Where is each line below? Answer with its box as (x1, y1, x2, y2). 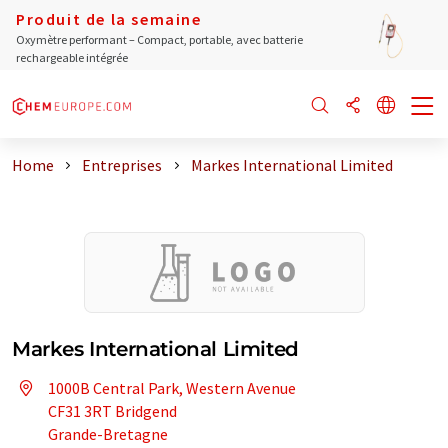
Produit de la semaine (16, 9, 202, 29)
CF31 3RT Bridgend (48, 401, 177, 421)
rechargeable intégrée (16, 50, 128, 65)
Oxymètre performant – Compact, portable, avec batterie (16, 32, 303, 47)
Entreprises (82, 155, 163, 175)
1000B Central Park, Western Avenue (48, 378, 296, 398)
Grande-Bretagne (48, 424, 168, 444)
